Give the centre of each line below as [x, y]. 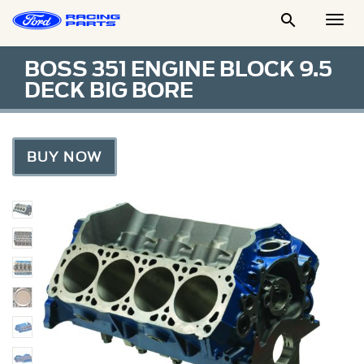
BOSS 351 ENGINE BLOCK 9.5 [178, 69]
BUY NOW [65, 157]
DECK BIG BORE [109, 90]
